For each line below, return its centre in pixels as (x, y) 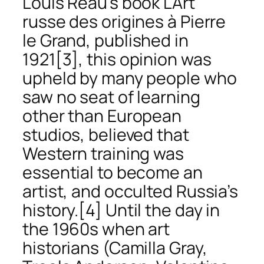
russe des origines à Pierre (124, 22)
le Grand (55, 41)
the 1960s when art (96, 229)
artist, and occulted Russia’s (131, 192)
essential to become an (113, 173)
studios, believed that (106, 135)
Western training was (103, 154)
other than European (102, 116)
